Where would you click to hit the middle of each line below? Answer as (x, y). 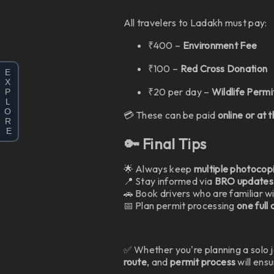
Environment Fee (220, 45)
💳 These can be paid (170, 115)
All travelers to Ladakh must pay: (195, 23)
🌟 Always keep (158, 169)
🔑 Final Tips (165, 144)
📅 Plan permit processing (180, 206)
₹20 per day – (180, 92)
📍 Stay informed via (169, 181)
